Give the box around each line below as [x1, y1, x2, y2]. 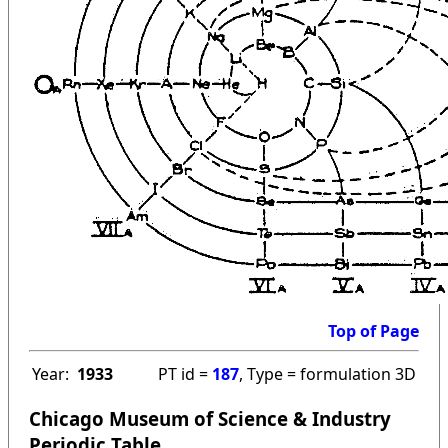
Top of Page [328, 319, 419, 342]
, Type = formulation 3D [239, 362, 416, 385]
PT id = [158, 362, 212, 385]
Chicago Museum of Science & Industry [29, 406, 391, 432]
